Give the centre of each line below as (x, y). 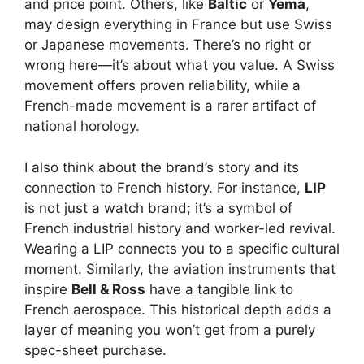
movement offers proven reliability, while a (162, 86)
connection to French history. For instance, (165, 187)
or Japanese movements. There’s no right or (168, 45)
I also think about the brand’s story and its (162, 167)
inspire (48, 289)
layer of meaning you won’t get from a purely (170, 329)
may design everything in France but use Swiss (178, 25)
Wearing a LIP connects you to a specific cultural (182, 248)
